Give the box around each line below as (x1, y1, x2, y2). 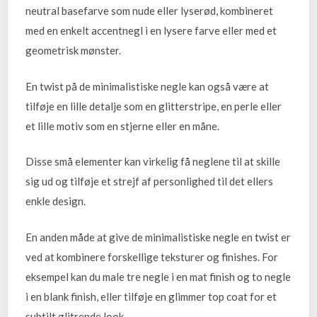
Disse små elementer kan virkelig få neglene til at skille (25, 155, 281, 168)
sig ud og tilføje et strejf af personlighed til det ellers (25, 175, 274, 188)
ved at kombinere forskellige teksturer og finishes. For (25, 250, 279, 263)
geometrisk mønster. (25, 44, 122, 57)
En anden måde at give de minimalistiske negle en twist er (25, 230, 292, 243)
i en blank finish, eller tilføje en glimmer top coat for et (25, 289, 277, 303)
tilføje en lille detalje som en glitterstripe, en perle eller (25, 99, 282, 113)
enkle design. (25, 195, 86, 208)
